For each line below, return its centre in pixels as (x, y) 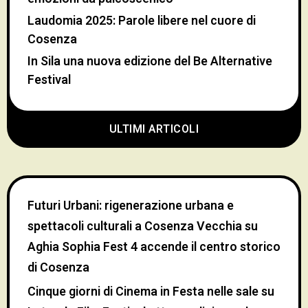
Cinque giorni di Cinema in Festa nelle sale (143, 291)
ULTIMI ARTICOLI (154, 129)
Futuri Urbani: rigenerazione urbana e (131, 206)
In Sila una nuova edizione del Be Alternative (150, 61)
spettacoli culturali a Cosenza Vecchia (135, 226)
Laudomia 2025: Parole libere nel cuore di (142, 21)
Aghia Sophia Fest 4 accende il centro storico (154, 247)
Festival (49, 80)
